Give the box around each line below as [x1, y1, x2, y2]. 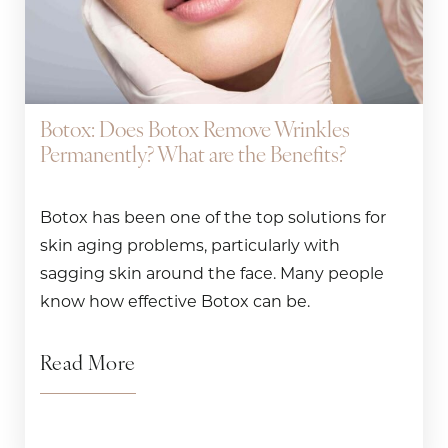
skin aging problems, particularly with [40, 235, 340, 255]
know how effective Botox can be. [40, 291, 310, 311]
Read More [40, 354, 136, 375]
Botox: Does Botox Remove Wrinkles [40, 120, 350, 142]
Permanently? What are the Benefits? [40, 145, 346, 167]
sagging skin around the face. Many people [40, 263, 384, 283]
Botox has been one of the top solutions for [40, 207, 386, 227]
